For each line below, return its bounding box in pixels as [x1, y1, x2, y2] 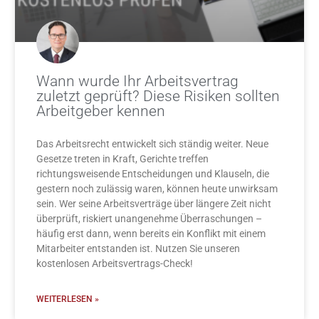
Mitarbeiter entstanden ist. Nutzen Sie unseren [36, 243, 240, 255]
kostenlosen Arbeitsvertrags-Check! [36, 258, 193, 270]
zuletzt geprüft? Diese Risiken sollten [36, 88, 280, 105]
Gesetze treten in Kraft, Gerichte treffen [36, 153, 209, 165]
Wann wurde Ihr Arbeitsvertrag [36, 73, 239, 90]
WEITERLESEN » [36, 294, 99, 305]
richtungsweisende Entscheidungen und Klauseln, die [36, 168, 269, 180]
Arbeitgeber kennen [36, 103, 165, 120]
